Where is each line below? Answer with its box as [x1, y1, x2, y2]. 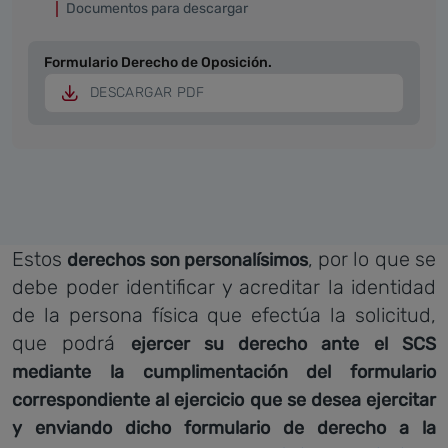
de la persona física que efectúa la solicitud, [12, 303, 436, 327]
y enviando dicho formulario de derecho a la [12, 417, 436, 439]
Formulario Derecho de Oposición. [44, 53, 272, 71]
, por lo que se [307, 247, 437, 271]
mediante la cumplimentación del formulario [12, 361, 436, 383]
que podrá [12, 331, 131, 355]
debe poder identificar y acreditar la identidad [12, 275, 436, 299]
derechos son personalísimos [67, 249, 308, 271]
